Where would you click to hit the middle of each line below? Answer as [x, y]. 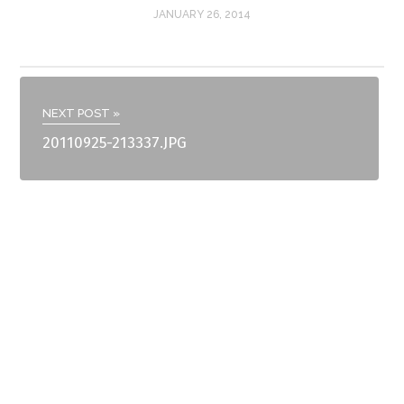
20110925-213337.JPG [115, 143]
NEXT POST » [82, 114]
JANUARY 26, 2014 [202, 15]
